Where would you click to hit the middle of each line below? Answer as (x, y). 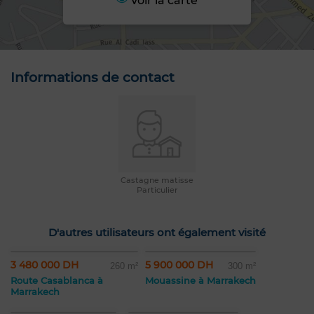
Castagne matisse (157, 180)
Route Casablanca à (57, 281)
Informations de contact (93, 78)
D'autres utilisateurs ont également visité (157, 233)
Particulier (157, 190)
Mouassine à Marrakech (200, 281)
